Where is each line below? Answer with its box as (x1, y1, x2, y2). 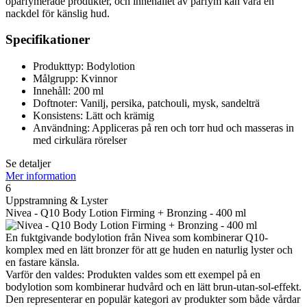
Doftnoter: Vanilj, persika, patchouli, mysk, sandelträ (33, 97, 260, 110)
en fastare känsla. (5, 256, 79, 269)
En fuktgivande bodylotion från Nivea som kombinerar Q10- (5, 232, 268, 244)
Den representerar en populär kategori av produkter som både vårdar (5, 293, 300, 306)
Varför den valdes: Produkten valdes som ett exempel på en (5, 269, 260, 281)
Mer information (5, 170, 76, 182)
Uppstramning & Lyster (5, 195, 108, 207)
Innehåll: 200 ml (33, 85, 103, 97)
